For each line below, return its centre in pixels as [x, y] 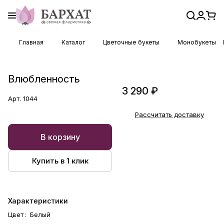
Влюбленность [44, 79]
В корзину [60, 137]
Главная [31, 42]
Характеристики [38, 200]
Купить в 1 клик [60, 161]
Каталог [73, 42]
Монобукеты [197, 42]
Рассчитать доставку [169, 114]
